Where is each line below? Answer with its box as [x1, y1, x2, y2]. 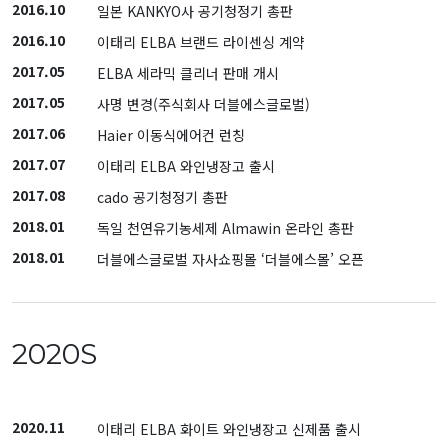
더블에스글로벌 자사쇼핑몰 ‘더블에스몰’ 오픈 [97, 249, 364, 269]
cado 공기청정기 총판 [97, 187, 228, 207]
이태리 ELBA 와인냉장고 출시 [97, 156, 275, 176]
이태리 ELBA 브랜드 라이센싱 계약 [97, 32, 305, 52]
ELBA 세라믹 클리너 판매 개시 [97, 63, 279, 83]
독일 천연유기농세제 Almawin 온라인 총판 [97, 218, 354, 238]
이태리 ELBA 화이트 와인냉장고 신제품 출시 [97, 419, 361, 439]
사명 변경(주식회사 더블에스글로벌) [97, 94, 310, 114]
